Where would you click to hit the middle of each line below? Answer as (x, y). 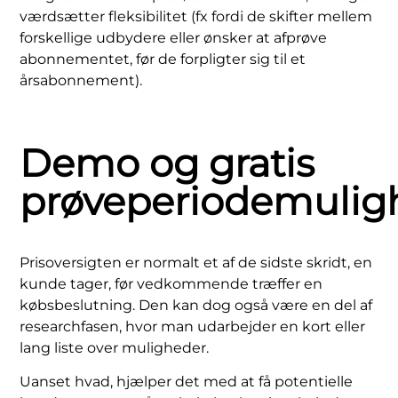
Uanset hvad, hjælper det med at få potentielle (187, 382)
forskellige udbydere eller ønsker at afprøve (174, 37)
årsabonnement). (81, 80)
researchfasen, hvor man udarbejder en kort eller (193, 326)
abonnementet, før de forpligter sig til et (163, 59)
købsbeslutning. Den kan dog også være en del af (196, 305)
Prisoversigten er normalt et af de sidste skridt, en (196, 262)
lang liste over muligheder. (115, 347)
